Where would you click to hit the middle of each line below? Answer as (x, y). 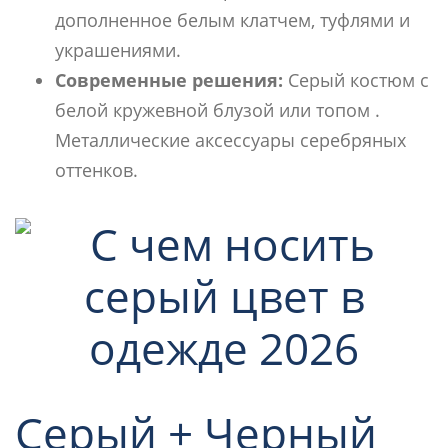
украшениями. (118, 49)
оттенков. (96, 169)
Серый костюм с (356, 79)
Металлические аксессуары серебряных (230, 139)
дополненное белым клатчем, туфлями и (232, 19)
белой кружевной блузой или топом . (217, 109)
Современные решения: (169, 79)
